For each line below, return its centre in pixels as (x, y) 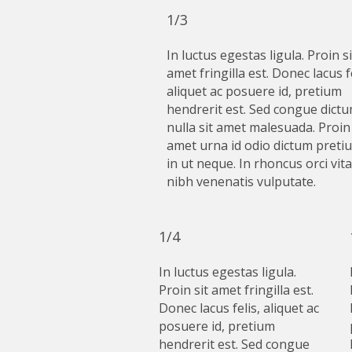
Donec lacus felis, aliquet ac (239, 308)
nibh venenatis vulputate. (241, 181)
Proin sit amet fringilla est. (236, 290)
